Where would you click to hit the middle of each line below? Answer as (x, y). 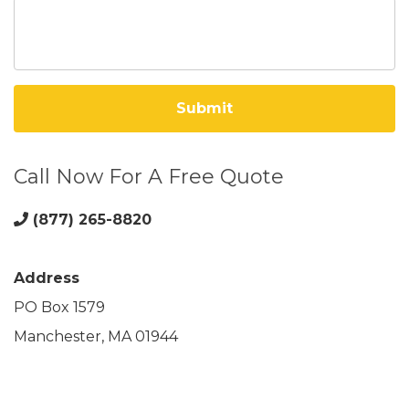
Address (47, 278)
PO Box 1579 (59, 307)
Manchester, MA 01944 (96, 336)
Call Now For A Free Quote (149, 177)
